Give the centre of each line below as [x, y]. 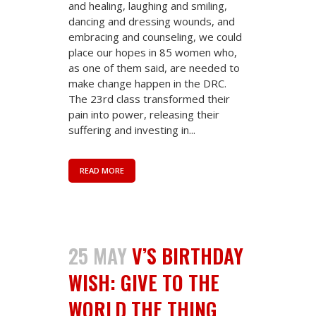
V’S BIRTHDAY [188, 255]
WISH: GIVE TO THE [144, 282]
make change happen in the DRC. [147, 83]
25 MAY [98, 255]
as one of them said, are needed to [154, 67]
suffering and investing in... [132, 129]
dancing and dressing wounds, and [152, 21]
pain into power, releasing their [144, 114]
